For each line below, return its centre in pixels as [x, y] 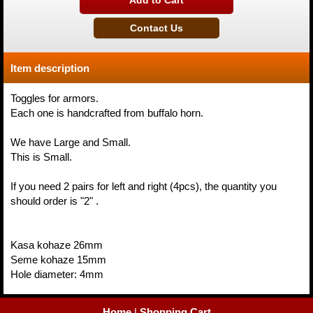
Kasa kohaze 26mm [57, 245]
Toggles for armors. [54, 98]
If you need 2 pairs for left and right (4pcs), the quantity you [144, 186]
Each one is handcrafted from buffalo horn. [107, 113]
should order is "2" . [54, 201]
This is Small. [41, 157]
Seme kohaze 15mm [58, 260]
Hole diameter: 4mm [57, 274]
